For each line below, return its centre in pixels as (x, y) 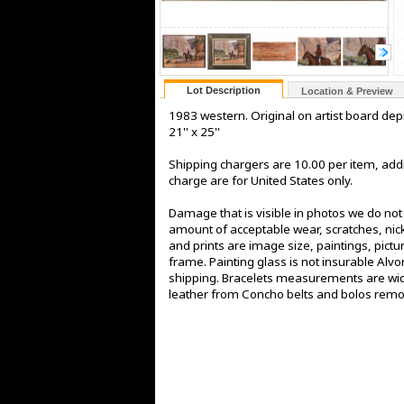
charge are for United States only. (261, 180)
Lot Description (224, 90)
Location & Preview (347, 91)
